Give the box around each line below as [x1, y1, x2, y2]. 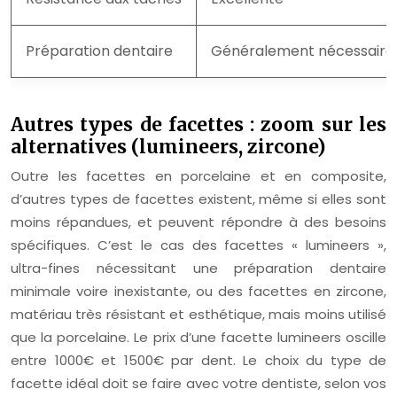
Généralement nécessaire [211, 41, 394, 61]
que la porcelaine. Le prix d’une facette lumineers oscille [11, 328, 386, 346]
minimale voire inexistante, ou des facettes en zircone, [11, 282, 386, 300]
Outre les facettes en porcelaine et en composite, [11, 167, 386, 185]
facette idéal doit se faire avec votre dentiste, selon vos [11, 374, 386, 393]
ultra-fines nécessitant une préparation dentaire [11, 259, 386, 277]
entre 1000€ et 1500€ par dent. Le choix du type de [11, 351, 386, 370]
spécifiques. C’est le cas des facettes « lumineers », [11, 236, 386, 254]
